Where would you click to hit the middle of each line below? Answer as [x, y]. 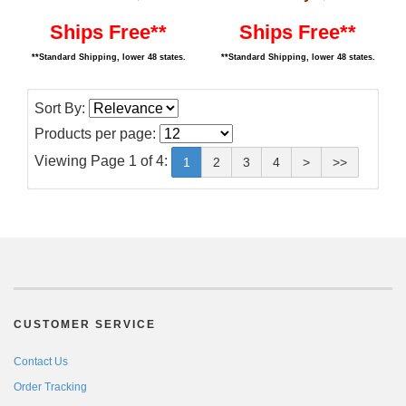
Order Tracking [50, 387]
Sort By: [62, 108]
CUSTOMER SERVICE [85, 324]
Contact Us [41, 362]
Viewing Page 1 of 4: [103, 161]
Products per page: [97, 134]
